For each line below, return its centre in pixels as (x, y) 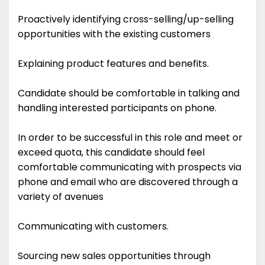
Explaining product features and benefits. (113, 64)
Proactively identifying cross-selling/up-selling (126, 20)
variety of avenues (61, 197)
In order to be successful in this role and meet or (130, 138)
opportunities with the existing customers (114, 34)
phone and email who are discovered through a (128, 182)
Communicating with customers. (93, 227)
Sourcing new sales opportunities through (114, 256)
